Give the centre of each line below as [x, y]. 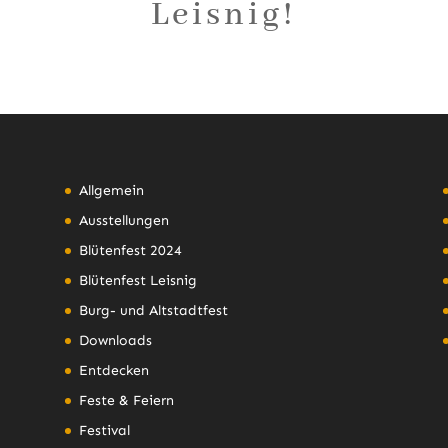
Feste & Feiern [126, 400]
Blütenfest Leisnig [137, 280]
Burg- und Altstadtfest [153, 310]
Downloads [115, 340]
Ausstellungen [123, 220]
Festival [104, 430]
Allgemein [111, 190]
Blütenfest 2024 [130, 250]
